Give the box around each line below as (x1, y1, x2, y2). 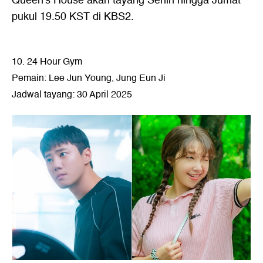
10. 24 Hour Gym (12, 54, 82, 69)
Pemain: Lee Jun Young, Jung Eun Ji (12, 70, 166, 86)
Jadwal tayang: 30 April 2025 (12, 87, 132, 102)
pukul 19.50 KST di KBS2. (12, 8, 134, 25)
